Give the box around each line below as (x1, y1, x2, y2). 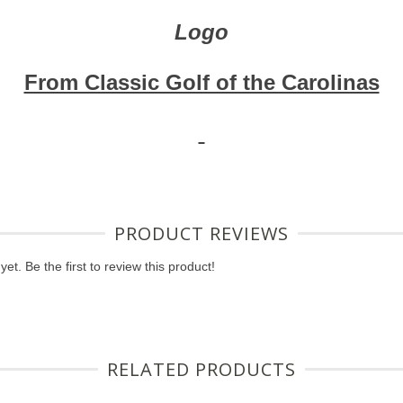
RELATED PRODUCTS (107, 357, 296, 381)
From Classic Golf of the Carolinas (23, 70, 380, 94)
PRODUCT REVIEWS (114, 221, 289, 246)
